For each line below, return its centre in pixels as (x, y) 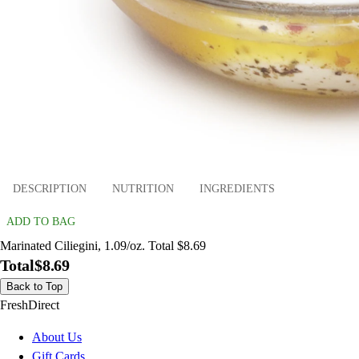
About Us (57, 337)
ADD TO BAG (41, 222)
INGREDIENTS (237, 188)
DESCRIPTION (50, 188)
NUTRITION (143, 188)
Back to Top (34, 287)
